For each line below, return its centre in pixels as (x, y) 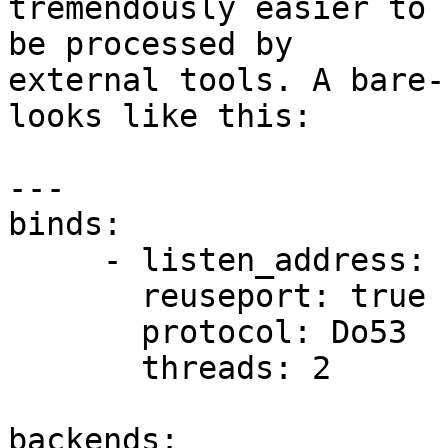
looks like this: (160, 116)
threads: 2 (74, 368)
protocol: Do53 (74, 332)
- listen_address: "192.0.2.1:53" (55, 260)
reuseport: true (74, 296)
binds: (65, 224)
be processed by (160, 44)
